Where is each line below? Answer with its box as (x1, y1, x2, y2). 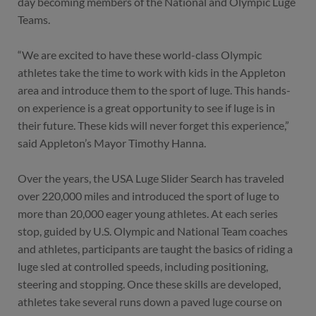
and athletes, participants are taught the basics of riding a (18, 242, 293, 256)
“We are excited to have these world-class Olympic (18, 48, 262, 62)
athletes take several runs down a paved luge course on (18, 295, 282, 309)
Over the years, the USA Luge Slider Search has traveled (18, 171, 284, 186)
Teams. (18, 13, 50, 27)
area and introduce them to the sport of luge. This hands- (18, 83, 291, 97)
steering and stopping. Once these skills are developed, (18, 277, 281, 291)
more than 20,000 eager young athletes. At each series (18, 207, 278, 221)
